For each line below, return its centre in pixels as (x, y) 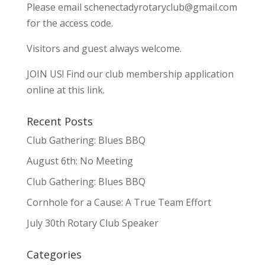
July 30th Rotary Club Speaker (92, 223)
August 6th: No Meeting (80, 161)
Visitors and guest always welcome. (104, 48)
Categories (54, 254)
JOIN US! (46, 74)
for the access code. (70, 23)
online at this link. (65, 90)
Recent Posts (59, 121)
